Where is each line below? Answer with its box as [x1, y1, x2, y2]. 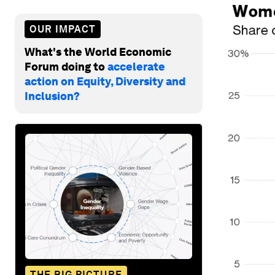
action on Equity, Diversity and [25, 74, 185, 88]
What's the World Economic [25, 45, 171, 58]
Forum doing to [25, 60, 107, 73]
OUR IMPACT [29, 23, 96, 35]
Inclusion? [25, 89, 80, 103]
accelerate [107, 60, 165, 73]
